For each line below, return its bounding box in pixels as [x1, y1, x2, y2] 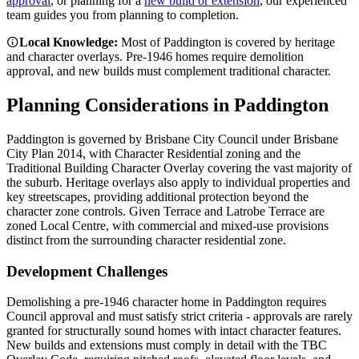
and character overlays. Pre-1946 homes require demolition [6, 50, 304, 64]
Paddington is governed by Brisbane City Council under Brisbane [6, 131, 338, 146]
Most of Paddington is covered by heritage [121, 35, 335, 50]
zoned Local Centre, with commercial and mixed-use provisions [6, 218, 329, 232]
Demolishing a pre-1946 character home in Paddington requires [6, 295, 326, 309]
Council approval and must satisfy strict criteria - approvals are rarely [6, 309, 353, 324]
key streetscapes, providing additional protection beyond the [6, 189, 309, 204]
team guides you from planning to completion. [6, 8, 239, 22]
